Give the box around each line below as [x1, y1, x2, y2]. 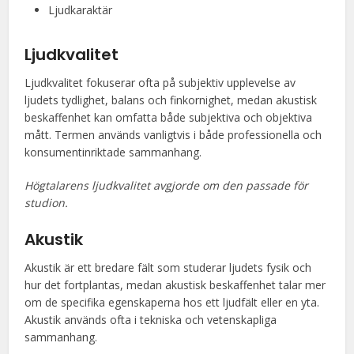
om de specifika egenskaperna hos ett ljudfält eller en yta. [24, 295, 320, 310]
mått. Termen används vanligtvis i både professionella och [24, 127, 322, 142]
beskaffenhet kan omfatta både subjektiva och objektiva [24, 110, 313, 125]
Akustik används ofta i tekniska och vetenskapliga [24, 312, 277, 327]
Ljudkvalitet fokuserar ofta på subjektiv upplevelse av [24, 75, 296, 90]
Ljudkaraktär [48, 2, 113, 17]
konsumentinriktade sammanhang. [24, 145, 202, 160]
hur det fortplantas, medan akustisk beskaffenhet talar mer [24, 277, 326, 292]
